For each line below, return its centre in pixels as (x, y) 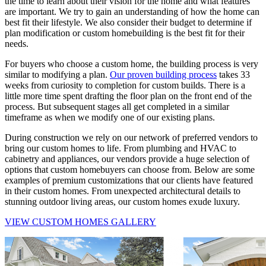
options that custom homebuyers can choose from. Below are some (130, 169)
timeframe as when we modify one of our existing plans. (110, 117)
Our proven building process (163, 74)
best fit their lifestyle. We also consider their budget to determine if (128, 22)
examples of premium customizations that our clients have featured (129, 180)
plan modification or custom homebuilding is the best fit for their (125, 33)
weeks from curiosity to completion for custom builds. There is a (125, 85)
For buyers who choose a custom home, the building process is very (132, 64)
